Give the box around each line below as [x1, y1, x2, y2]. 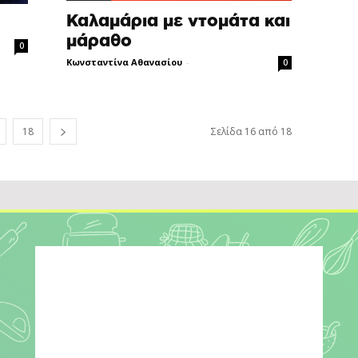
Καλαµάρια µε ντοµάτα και [66, 13, 291, 30]
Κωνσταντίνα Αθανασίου [66, 56, 183, 69]
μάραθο [66, 33, 133, 50]
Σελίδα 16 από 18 [210, 125, 292, 139]
